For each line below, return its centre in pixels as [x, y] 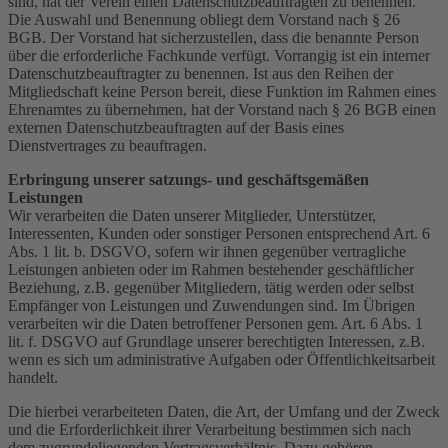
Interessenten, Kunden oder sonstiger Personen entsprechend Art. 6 [219, 233]
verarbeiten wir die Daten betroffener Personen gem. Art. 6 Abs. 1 [215, 323]
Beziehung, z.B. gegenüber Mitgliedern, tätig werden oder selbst [211, 287]
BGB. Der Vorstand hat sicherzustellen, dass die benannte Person [213, 37]
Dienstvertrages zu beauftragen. [107, 145]
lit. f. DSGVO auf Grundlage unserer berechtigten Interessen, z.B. [216, 341]
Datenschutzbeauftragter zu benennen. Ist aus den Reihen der [200, 73]
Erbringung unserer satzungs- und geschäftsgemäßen [188, 179]
